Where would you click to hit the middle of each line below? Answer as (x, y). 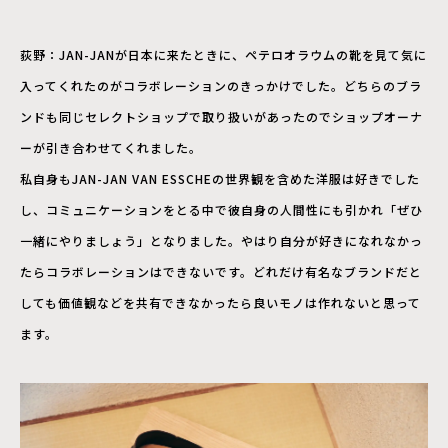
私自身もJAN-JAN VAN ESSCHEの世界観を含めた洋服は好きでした (220, 179)
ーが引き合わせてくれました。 (111, 148)
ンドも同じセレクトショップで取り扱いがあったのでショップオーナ (221, 117)
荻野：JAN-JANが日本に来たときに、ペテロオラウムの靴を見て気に (223, 55)
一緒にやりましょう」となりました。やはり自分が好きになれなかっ (221, 241)
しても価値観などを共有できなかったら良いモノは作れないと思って (220, 303)
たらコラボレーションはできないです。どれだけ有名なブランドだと (221, 272)
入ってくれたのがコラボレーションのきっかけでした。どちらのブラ (221, 86)
